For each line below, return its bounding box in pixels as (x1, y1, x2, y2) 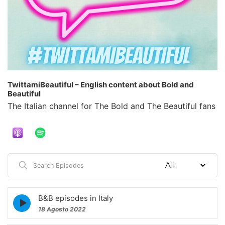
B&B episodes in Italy (38, 193, 113, 203)
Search (18, 158, 41, 167)
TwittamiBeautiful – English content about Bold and (8, 80, 194, 89)
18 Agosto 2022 (38, 205, 86, 213)
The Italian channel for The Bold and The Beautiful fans (8, 101, 215, 111)
